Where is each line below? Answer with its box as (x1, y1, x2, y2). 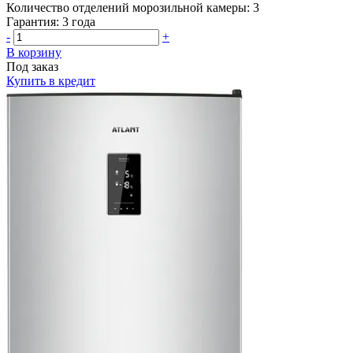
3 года (62, 14, 95, 28)
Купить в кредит (6, 73, 95, 87)
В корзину (6, 45, 61, 59)
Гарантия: (6, 14, 59, 28)
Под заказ (6, 59, 58, 73)
